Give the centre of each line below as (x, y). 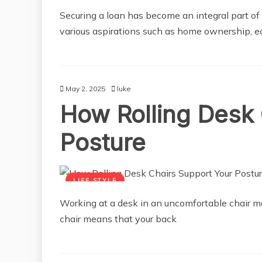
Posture (103, 143)
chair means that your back (118, 219)
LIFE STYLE (95, 181)
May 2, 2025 (85, 89)
